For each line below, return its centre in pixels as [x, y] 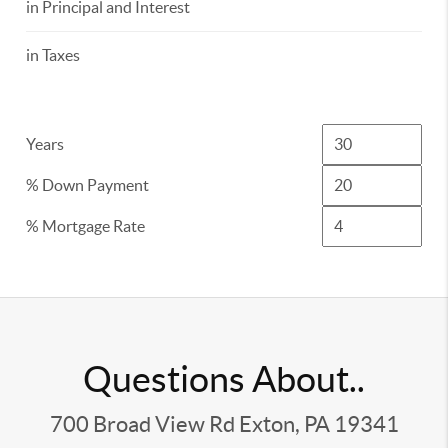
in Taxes [53, 55]
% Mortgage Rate [86, 226]
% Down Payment [88, 185]
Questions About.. [224, 379]
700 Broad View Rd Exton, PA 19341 [224, 424]
